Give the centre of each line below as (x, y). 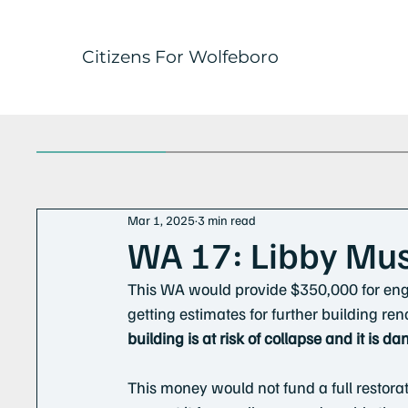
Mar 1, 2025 (162, 220)
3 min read (227, 220)
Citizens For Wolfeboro (180, 56)
